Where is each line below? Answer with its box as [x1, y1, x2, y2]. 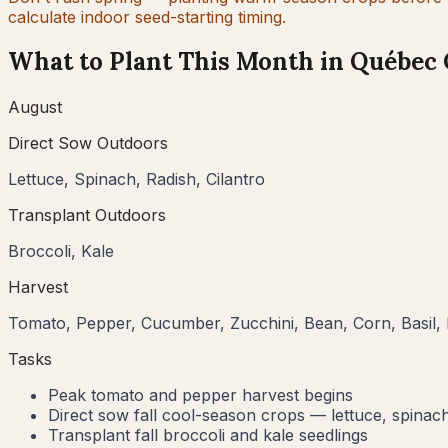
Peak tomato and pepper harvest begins [48, 385, 353, 406]
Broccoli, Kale [8, 241, 114, 262]
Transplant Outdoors [8, 205, 166, 226]
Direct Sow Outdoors [8, 133, 168, 154]
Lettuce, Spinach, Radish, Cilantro [8, 169, 265, 190]
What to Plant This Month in [8, 46, 350, 78]
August [8, 97, 62, 118]
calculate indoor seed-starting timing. [8, 6, 286, 27]
